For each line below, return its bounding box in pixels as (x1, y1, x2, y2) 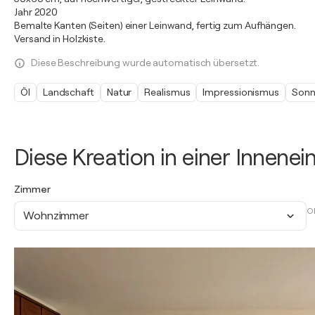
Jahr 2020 (14, 6, 58, 18)
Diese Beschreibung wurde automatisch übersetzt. (31, 57, 260, 68)
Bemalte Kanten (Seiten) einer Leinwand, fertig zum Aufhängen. (14, 20, 296, 31)
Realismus (144, 86, 191, 98)
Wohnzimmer (23, 209, 89, 222)
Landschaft (42, 86, 94, 98)
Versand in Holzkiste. (14, 33, 105, 44)
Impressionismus (202, 86, 279, 98)
